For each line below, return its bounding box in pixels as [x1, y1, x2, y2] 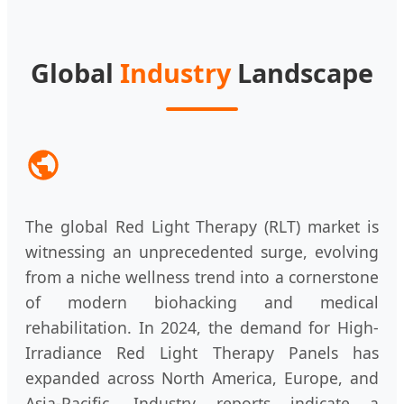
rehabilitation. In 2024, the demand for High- [25, 317, 379, 339]
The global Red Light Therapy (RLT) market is [25, 216, 379, 238]
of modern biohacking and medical [25, 291, 379, 314]
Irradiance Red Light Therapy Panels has [25, 342, 379, 364]
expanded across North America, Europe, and [25, 367, 379, 390]
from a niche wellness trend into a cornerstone [25, 266, 379, 289]
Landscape [231, 54, 373, 90]
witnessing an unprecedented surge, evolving [25, 241, 379, 263]
